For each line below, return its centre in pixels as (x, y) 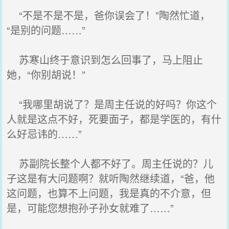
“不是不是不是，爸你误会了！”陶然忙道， (109, 15)
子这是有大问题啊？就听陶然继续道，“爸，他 (111, 178)
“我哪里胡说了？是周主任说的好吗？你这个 (112, 104)
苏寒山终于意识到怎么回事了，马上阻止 (105, 60)
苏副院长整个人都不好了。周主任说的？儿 (110, 163)
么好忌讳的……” (44, 134)
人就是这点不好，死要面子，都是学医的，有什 (114, 119)
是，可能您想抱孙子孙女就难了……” (90, 208)
